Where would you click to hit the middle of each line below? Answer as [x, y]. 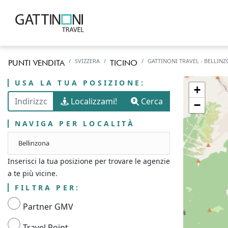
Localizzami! [93, 101]
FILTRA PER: [48, 188]
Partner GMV [48, 206]
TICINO [124, 63]
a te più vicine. [33, 173]
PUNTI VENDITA [36, 63]
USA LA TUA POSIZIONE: [80, 83]
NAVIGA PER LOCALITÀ [75, 123]
